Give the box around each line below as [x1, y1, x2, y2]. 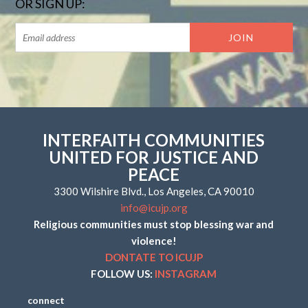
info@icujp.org [120, 201, 188, 214]
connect [27, 294, 65, 306]
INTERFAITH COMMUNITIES [43, 130, 265, 150]
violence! [131, 234, 177, 247]
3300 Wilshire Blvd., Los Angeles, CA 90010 [53, 185, 254, 197]
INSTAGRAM [155, 267, 217, 280]
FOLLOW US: [91, 267, 155, 280]
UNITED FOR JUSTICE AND [49, 147, 259, 167]
